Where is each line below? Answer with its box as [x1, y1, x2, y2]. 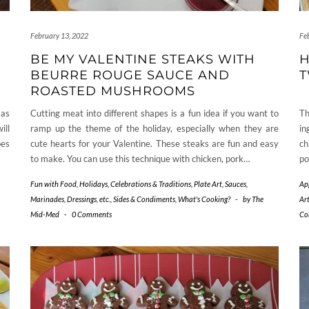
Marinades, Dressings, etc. [30, 194, 110, 203]
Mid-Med [30, 209, 59, 219]
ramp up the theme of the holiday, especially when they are [30, 122, 279, 134]
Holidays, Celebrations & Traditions [79, 179, 191, 188]
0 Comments [72, 209, 112, 219]
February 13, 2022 [30, 30, 88, 40]
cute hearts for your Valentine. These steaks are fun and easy [30, 137, 279, 149]
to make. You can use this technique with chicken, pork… [30, 152, 250, 164]
